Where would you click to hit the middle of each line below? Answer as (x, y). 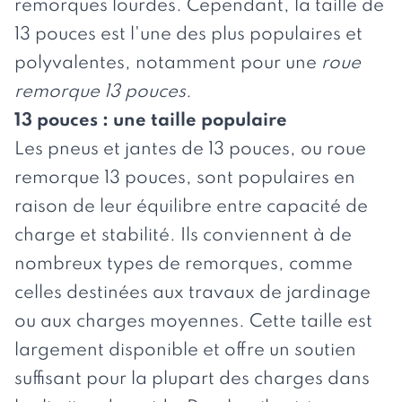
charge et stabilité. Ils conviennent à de (183, 236)
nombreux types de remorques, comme (184, 264)
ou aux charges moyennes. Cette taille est (193, 322)
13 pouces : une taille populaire (151, 121)
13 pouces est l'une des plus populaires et (188, 35)
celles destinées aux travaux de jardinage (192, 293)
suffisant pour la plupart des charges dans (192, 379)
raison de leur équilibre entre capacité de (191, 207)
